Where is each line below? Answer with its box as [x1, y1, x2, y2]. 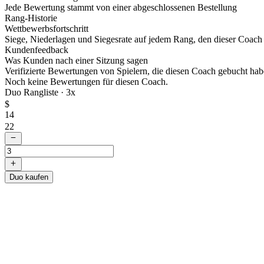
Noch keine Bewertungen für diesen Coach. [5, 77, 168, 87]
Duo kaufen [9, 172, 48, 181]
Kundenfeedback [5, 45, 68, 55]
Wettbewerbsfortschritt [5, 24, 88, 34]
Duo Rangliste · [5, 87, 66, 97]
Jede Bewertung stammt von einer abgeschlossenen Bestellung [5, 2, 237, 12]
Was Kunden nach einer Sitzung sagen [5, 55, 148, 65]
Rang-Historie [5, 13, 57, 23]
